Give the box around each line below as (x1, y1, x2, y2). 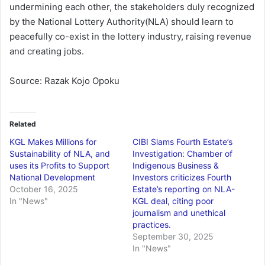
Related (9, 119, 36, 129)
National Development (9, 172, 95, 183)
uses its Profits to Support (9, 160, 109, 171)
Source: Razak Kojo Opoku (9, 75, 119, 87)
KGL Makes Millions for (9, 137, 96, 147)
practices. (132, 219, 171, 230)
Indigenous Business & (132, 160, 219, 171)
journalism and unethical (132, 208, 225, 218)
